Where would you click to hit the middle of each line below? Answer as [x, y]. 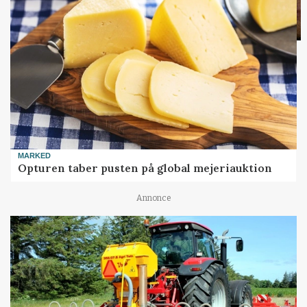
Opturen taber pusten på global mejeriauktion [145, 168]
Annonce [153, 198]
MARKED [35, 155]
